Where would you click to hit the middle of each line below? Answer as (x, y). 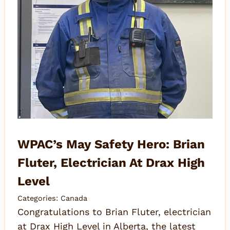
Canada (74, 198)
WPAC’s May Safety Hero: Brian (111, 145)
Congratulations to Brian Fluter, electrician (114, 212)
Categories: (39, 198)
